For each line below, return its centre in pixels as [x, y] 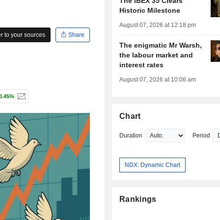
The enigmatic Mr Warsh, [161, 45]
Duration [131, 136]
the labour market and [156, 55]
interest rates [142, 65]
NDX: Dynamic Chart [153, 165]
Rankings [138, 199]
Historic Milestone [150, 11]
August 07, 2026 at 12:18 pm [158, 25]
